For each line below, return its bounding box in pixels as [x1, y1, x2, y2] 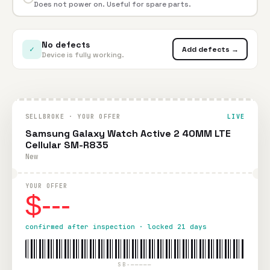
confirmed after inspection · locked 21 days [25, 222, 207, 231]
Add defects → [181, 44, 239, 54]
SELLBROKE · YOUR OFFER [25, 113, 121, 121]
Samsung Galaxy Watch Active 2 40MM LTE [25, 127, 231, 140]
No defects [42, 39, 90, 50]
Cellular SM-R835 [25, 139, 108, 151]
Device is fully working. [42, 49, 124, 60]
